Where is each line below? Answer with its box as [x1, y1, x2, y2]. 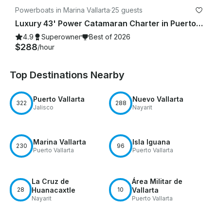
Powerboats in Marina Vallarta [15, 5, 110, 14]
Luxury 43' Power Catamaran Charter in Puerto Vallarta [196, 18, 203, 28]
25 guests [111, 5, 143, 14]
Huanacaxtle [32, 185, 76, 194]
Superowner [41, 32, 81, 41]
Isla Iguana [132, 137, 170, 146]
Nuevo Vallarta [132, 94, 183, 103]
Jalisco [33, 103, 54, 111]
